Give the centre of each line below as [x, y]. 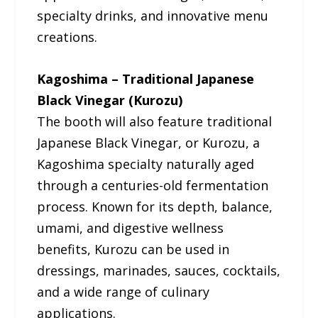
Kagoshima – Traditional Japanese [146, 79]
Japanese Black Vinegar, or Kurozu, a [149, 143]
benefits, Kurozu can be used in [133, 250]
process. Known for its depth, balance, [155, 207]
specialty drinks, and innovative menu [153, 16]
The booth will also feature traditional [155, 122]
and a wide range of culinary [124, 292]
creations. [67, 37]
